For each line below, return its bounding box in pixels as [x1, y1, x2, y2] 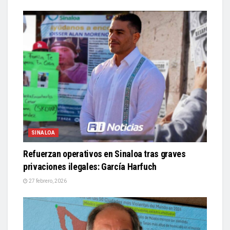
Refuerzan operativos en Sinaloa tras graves [23, 148, 186, 160]
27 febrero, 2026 [28, 178, 67, 184]
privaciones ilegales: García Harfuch [23, 161, 157, 172]
